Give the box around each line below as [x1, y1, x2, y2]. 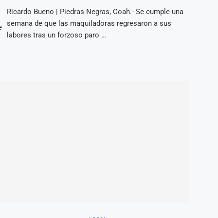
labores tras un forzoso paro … [6, 30, 106, 39]
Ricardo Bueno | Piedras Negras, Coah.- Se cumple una [6, 7, 183, 16]
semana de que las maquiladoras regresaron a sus [6, 18, 171, 28]
